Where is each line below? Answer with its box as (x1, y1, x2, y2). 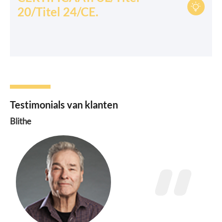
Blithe (10, 116, 31, 127)
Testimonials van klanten (10, 98, 118, 111)
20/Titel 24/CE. (17, 4, 98, 19)
